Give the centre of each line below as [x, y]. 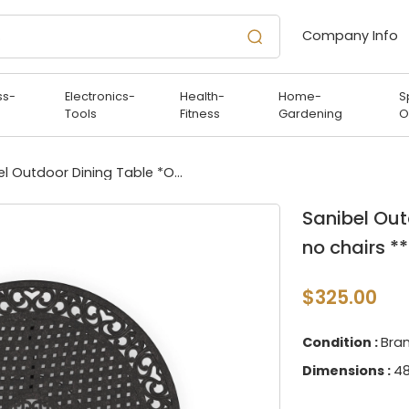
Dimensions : [348, 370]
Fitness [200, 113]
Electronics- [100, 96]
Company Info [352, 36]
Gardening [311, 113]
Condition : [341, 342]
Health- [203, 96]
